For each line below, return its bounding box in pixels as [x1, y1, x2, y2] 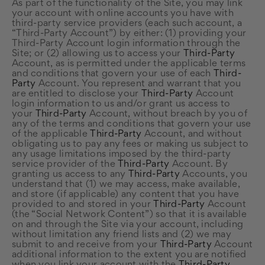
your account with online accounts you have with [12, 9, 234, 18]
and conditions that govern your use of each [12, 69, 214, 79]
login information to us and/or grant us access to [12, 99, 231, 109]
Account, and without [141, 130, 242, 139]
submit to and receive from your [12, 240, 160, 250]
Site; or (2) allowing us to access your [12, 49, 183, 59]
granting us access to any [12, 170, 128, 179]
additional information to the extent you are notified [12, 250, 247, 260]
